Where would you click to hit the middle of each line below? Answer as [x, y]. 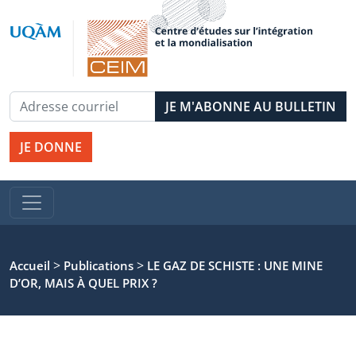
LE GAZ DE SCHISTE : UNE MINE [235, 265]
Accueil [30, 265]
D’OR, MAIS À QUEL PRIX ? [83, 283]
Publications [99, 265]
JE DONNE [51, 147]
